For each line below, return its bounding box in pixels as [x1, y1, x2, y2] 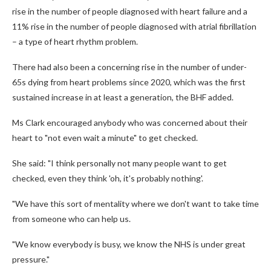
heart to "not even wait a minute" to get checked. [12, 132, 198, 143]
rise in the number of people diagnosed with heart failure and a [12, 6, 247, 16]
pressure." [12, 254, 50, 264]
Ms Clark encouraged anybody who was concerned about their [12, 117, 247, 128]
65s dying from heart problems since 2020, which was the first [12, 77, 246, 87]
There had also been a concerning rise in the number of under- [12, 62, 247, 72]
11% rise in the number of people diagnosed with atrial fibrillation [12, 21, 256, 31]
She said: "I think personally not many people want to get [12, 158, 227, 168]
